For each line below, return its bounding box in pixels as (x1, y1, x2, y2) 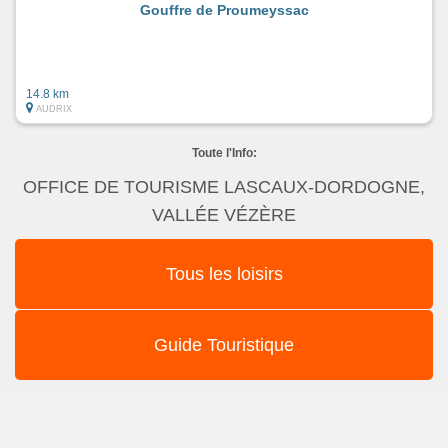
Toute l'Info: (191, 145, 257, 160)
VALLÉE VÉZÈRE (152, 204, 296, 225)
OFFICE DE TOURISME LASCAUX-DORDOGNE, (23, 176, 425, 197)
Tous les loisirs (165, 263, 283, 284)
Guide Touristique (154, 335, 294, 356)
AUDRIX (36, 103, 72, 114)
